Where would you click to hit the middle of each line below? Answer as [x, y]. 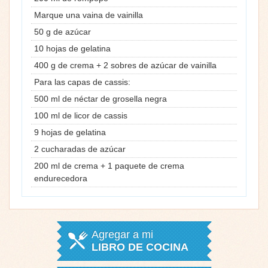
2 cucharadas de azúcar [80, 149]
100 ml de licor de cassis [81, 115]
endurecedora [61, 178]
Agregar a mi [122, 234]
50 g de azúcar [63, 31]
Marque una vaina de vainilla [89, 15]
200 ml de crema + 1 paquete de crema [109, 165]
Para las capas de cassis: [82, 82]
